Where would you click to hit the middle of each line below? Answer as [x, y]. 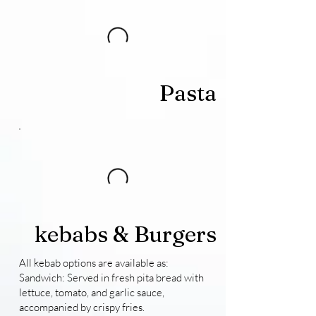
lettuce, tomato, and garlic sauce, [91, 293]
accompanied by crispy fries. [81, 308]
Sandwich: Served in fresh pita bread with [111, 278]
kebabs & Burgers [125, 234]
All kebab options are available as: [93, 263]
